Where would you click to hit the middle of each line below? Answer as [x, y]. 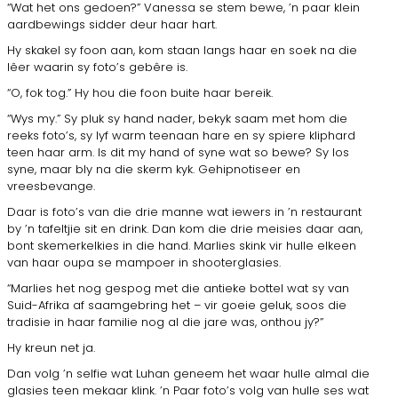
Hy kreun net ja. [51, 347]
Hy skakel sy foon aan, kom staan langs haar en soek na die [182, 50]
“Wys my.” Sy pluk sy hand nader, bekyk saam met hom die [177, 118]
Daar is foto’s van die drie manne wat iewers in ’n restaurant [184, 211]
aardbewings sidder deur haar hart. [112, 24]
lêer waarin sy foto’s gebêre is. [97, 67]
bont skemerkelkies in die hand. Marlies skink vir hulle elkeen [182, 245]
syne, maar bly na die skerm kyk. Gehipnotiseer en [154, 169]
